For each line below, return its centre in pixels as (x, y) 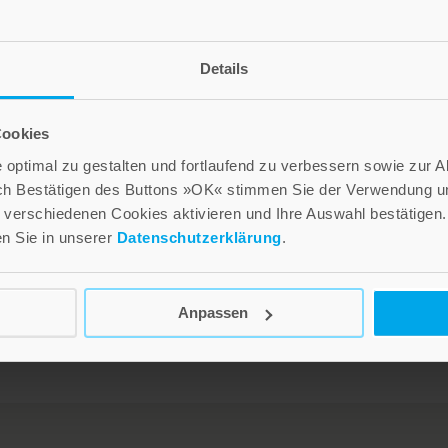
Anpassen (212, 312)
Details (224, 68)
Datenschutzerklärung (199, 237)
